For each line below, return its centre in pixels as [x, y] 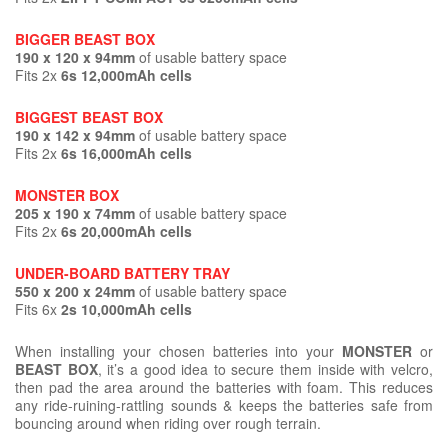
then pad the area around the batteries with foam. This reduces [224, 387]
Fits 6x [38, 309]
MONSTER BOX [67, 195]
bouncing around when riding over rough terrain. [168, 423]
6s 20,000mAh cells [126, 231]
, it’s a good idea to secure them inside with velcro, [265, 369]
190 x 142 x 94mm [77, 135]
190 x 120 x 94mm [77, 57]
